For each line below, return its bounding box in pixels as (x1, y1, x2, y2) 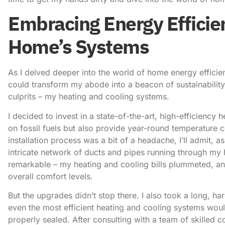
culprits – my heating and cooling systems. (8, 91, 169, 102)
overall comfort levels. (8, 171, 93, 181)
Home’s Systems (8, 34, 149, 60)
